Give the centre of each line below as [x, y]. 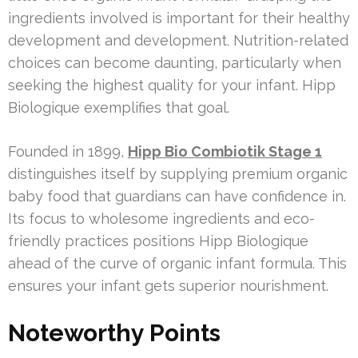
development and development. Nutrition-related [178, 40]
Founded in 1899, [68, 151]
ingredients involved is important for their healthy [179, 18]
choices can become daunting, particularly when [175, 62]
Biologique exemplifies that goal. [119, 107]
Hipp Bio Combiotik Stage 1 [225, 151]
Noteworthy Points [114, 332]
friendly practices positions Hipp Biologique [158, 241]
